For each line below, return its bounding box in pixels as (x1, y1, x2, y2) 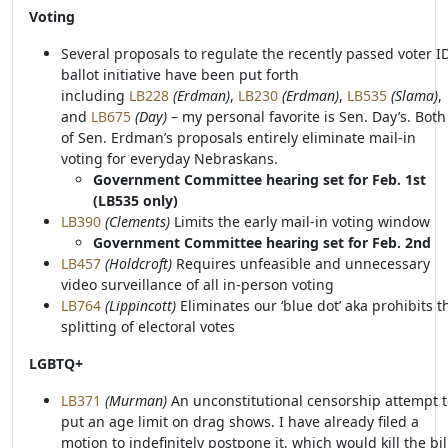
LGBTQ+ (29, 354, 83, 373)
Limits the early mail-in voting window (170, 212, 430, 231)
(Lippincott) (105, 296, 176, 315)
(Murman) (105, 391, 167, 410)
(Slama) (391, 86, 438, 105)
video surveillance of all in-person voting (61, 275, 334, 294)
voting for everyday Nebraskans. (61, 149, 278, 168)
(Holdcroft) (105, 254, 176, 273)
